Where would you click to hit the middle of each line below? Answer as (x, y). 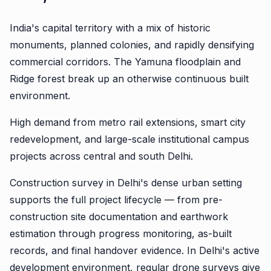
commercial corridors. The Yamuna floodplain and (125, 62)
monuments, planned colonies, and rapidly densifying (132, 45)
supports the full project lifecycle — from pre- (116, 200)
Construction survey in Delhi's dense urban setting (126, 183)
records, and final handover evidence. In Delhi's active (135, 250)
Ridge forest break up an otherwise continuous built (129, 79)
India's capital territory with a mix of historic (110, 28)
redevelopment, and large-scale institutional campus (129, 139)
